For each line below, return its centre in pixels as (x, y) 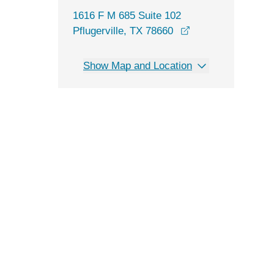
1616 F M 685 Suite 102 (127, 16)
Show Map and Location (138, 66)
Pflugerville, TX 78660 (123, 31)
